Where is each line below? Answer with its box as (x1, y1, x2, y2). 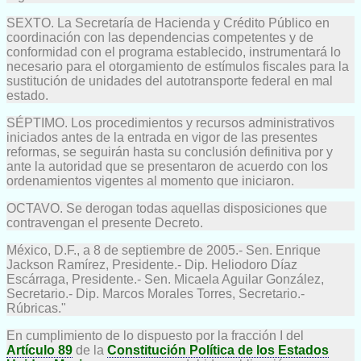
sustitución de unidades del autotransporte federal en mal (6, 73, 333, 88)
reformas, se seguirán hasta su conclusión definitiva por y (6, 144, 333, 159)
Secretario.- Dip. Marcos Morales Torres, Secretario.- (6, 286, 305, 301)
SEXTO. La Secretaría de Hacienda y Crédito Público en (6, 15, 330, 30)
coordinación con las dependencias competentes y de (6, 30, 313, 44)
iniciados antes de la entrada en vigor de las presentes (6, 130, 317, 144)
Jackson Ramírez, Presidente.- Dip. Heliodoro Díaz (6, 257, 297, 272)
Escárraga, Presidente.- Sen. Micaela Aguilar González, (6, 272, 324, 286)
